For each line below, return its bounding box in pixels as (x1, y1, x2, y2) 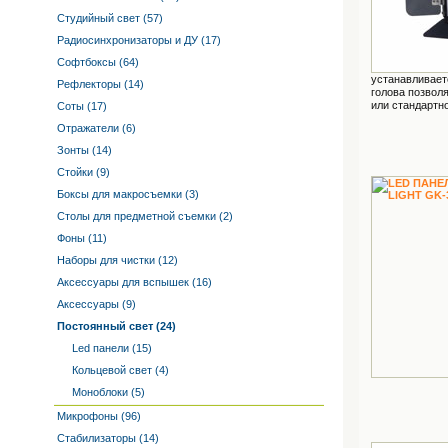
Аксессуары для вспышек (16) (54, 276, 212, 288)
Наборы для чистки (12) (54, 254, 178, 266)
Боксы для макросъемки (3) (54, 188, 199, 200)
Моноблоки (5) (69, 386, 145, 398)
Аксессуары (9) (54, 298, 136, 310)
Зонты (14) (54, 144, 112, 156)
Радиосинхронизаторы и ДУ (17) (54, 34, 221, 46)
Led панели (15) (69, 342, 152, 354)
